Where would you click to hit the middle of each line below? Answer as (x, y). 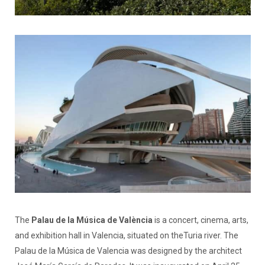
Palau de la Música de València (92, 220)
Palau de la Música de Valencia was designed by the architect (128, 251)
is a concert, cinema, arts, (200, 220)
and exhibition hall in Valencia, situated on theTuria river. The (126, 235)
